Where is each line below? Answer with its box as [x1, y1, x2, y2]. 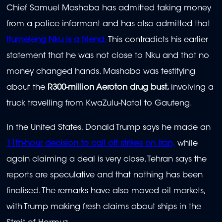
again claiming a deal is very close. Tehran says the [6, 155, 207, 164]
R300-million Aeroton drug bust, [48, 84, 171, 92]
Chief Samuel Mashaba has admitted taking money [6, 4, 211, 13]
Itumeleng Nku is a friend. [6, 36, 107, 45]
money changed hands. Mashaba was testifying [6, 68, 195, 76]
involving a [171, 84, 214, 92]
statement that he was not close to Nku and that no [6, 52, 209, 60]
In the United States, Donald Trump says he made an [6, 123, 211, 132]
